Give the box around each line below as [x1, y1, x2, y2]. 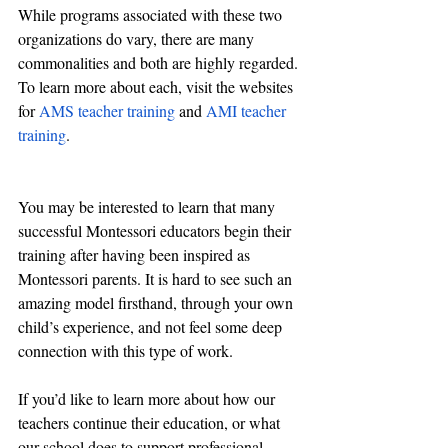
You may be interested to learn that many [18, 196, 279, 218]
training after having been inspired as [18, 244, 254, 266]
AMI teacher [206, 100, 290, 122]
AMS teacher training [39, 100, 175, 122]
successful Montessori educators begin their [18, 220, 295, 242]
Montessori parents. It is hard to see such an [18, 268, 296, 290]
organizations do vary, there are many [18, 28, 258, 50]
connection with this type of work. [18, 340, 237, 362]
